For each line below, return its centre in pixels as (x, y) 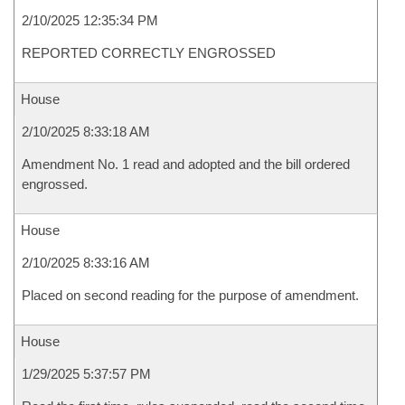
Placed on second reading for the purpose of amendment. (190, 295)
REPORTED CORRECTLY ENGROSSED (149, 53)
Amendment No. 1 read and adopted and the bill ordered (186, 164)
